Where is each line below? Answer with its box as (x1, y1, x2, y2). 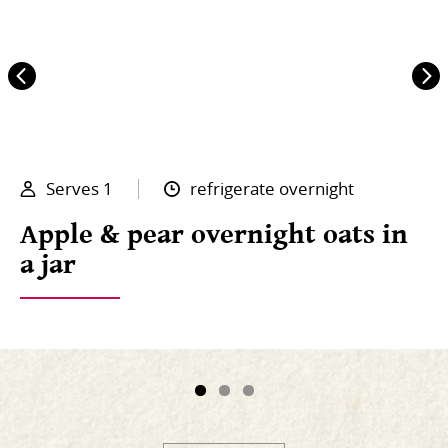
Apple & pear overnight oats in (20, 212, 408, 254)
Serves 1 (46, 176, 113, 200)
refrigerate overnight (190, 176, 354, 200)
